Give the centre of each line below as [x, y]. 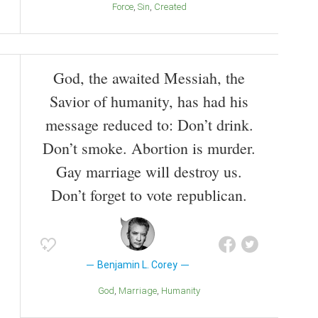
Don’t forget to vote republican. [149, 195]
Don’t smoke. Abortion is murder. [149, 148]
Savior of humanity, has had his [149, 102]
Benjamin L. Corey [138, 265]
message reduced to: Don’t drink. [149, 125]
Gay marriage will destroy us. [149, 172]
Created [173, 7]
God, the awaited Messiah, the [149, 78]
